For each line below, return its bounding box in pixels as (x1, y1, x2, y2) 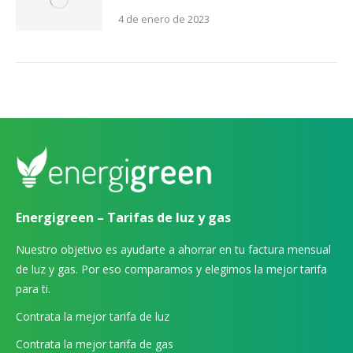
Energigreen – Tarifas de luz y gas (16, 208, 231, 226)
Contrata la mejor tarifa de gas (16, 336, 173, 351)
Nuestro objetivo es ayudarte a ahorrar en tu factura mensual (16, 241, 331, 257)
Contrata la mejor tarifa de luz (16, 308, 169, 324)
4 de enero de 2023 (118, 12, 210, 26)
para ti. (16, 281, 50, 296)
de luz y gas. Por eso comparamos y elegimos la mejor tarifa (16, 261, 327, 277)
